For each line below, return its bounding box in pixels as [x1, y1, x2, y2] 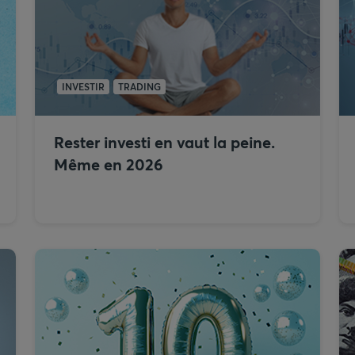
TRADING [118, 80, 161, 93]
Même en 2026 [54, 154, 163, 175]
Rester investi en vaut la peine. [54, 132, 275, 153]
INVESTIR [62, 80, 105, 93]
